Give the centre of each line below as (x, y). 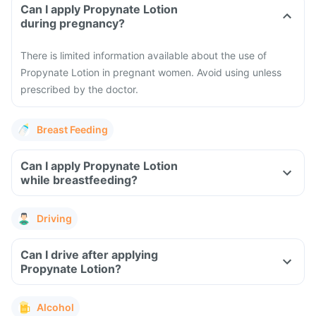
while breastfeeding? (79, 180)
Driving (54, 218)
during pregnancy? (73, 23)
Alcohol (55, 307)
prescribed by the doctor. (79, 89)
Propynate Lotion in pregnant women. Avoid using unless (151, 72)
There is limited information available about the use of (144, 55)
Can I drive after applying (89, 255)
